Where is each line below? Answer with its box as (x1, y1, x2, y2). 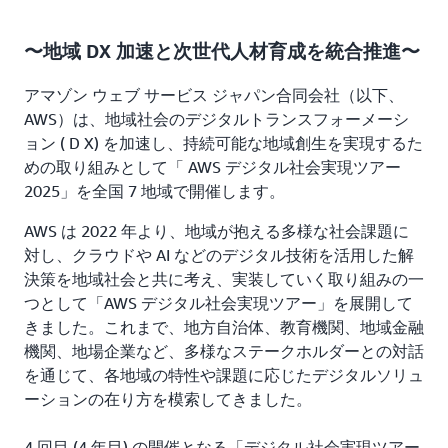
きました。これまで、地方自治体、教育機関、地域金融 (24, 317, 424, 338)
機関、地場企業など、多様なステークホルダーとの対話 (24, 341, 424, 362)
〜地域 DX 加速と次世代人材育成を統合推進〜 (24, 39, 420, 62)
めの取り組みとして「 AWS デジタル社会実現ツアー (24, 157, 401, 178)
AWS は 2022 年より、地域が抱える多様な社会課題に (24, 221, 409, 242)
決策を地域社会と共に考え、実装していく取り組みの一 (24, 269, 424, 290)
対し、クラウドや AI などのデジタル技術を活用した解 (24, 245, 414, 266)
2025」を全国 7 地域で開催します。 (24, 181, 285, 202)
